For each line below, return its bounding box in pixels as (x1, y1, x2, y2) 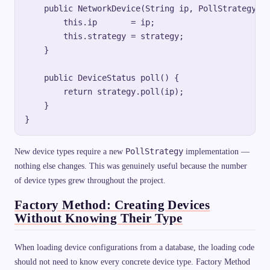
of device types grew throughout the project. (14, 175, 166, 185)
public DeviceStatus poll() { (25, 72, 179, 83)
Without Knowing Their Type (14, 210, 183, 225)
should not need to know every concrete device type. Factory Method (14, 257, 250, 267)
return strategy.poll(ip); (25, 86, 184, 96)
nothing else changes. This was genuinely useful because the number (14, 161, 247, 171)
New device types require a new (14, 146, 125, 156)
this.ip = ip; (25, 17, 155, 27)
